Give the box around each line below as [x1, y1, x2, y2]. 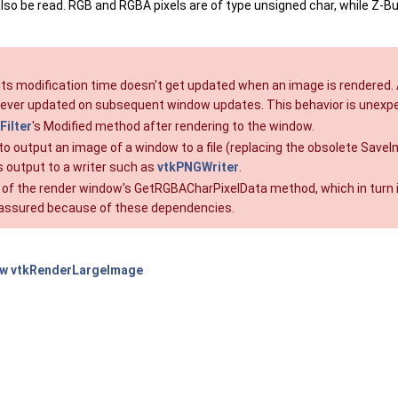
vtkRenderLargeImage [11, 263, 143, 278]
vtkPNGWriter [157, 160, 239, 175]
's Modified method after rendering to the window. [32, 119, 314, 134]
